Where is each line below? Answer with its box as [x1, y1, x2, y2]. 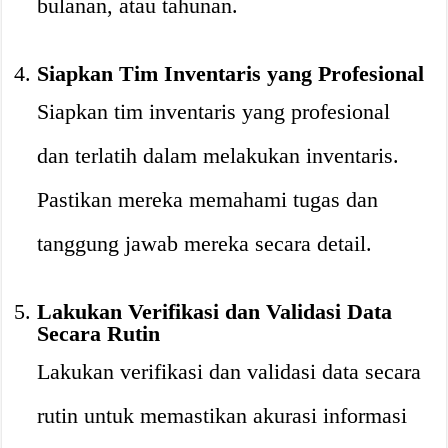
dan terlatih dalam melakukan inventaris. [37, 143, 400, 168]
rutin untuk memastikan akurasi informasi [37, 403, 408, 428]
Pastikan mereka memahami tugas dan [37, 187, 379, 212]
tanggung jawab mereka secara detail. [37, 231, 373, 256]
